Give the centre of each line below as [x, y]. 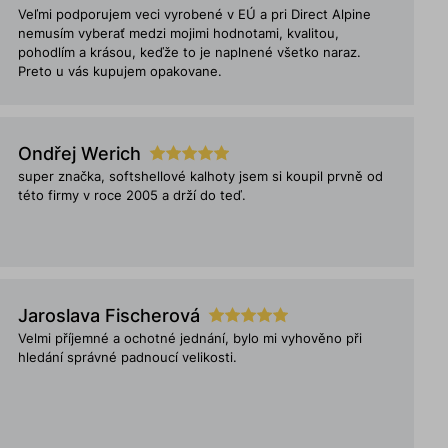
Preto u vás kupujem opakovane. [120, 71]
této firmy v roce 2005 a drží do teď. [132, 195]
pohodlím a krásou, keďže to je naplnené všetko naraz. [190, 52]
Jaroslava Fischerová [109, 315]
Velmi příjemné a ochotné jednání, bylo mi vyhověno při [190, 338]
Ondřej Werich [80, 153]
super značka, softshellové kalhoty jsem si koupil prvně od [201, 176]
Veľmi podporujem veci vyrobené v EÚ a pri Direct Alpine [195, 14]
